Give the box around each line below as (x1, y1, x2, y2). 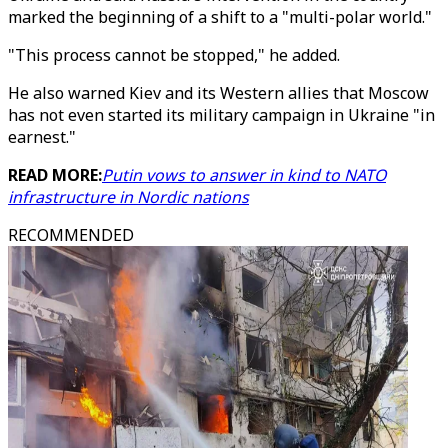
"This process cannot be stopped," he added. (8, 44, 340, 66)
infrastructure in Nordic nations (8, 186, 249, 208)
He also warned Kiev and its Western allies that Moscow (8, 82, 429, 104)
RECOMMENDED (8, 224, 134, 246)
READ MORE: (8, 164, 102, 186)
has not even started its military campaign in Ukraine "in (8, 104, 435, 126)
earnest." (8, 126, 76, 148)
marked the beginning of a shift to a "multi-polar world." (8, 6, 432, 28)
